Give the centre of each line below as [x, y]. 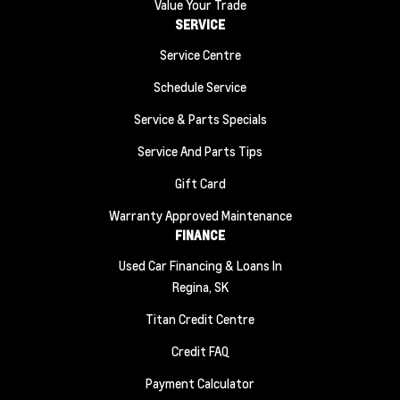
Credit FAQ [200, 351]
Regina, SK [200, 287]
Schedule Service [200, 87]
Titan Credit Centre [200, 319]
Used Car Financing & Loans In [200, 265]
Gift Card [200, 183]
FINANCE [200, 235]
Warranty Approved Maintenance [200, 215]
